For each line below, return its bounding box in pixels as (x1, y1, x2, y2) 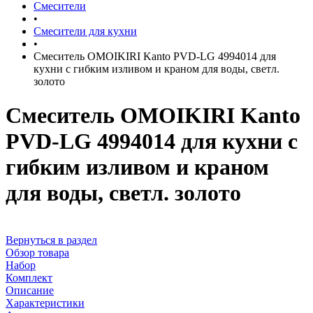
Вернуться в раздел (6, 233, 97, 246)
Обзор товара (6, 246, 69, 259)
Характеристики (6, 296, 85, 309)
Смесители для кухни (34, 25, 137, 37)
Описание (6, 284, 54, 296)
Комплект (6, 271, 52, 284)
